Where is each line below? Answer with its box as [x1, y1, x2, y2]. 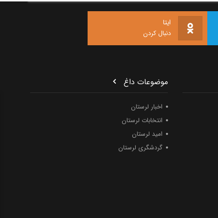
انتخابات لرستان [121, 115, 163, 126]
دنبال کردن [143, 28, 171, 38]
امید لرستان [131, 129, 163, 139]
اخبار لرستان [130, 102, 163, 112]
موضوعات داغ [123, 76, 168, 88]
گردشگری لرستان [118, 143, 163, 153]
